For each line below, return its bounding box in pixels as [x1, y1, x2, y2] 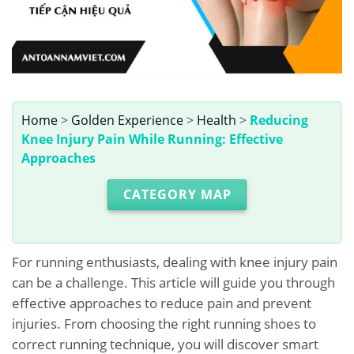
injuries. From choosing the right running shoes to [12, 314, 316, 333]
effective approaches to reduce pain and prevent [12, 293, 311, 312]
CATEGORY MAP [122, 186, 232, 204]
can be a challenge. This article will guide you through [12, 273, 335, 292]
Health [197, 111, 236, 130]
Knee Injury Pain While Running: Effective [21, 130, 283, 149]
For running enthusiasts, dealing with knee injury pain [12, 252, 337, 271]
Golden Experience [71, 111, 183, 130]
